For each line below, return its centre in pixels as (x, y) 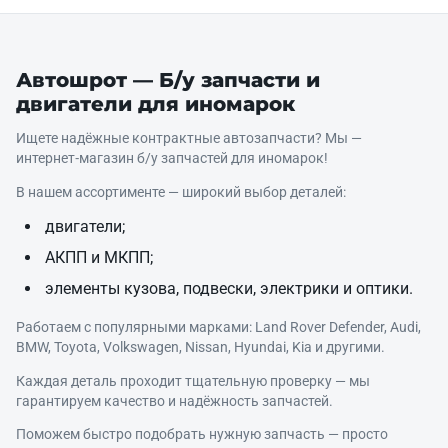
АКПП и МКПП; (98, 258)
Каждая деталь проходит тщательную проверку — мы (193, 380)
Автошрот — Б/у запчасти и (168, 80)
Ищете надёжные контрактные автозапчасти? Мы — (189, 138)
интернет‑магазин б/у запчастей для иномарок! (172, 158)
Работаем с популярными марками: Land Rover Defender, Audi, (218, 327)
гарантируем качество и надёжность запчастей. (174, 400)
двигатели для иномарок (155, 104)
